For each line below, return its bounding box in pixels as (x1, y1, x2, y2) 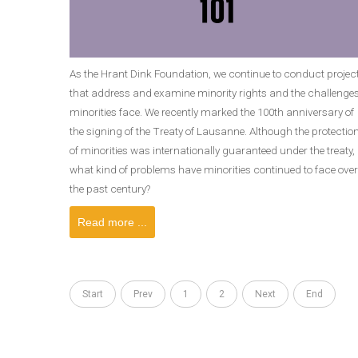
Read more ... (78, 216, 147, 229)
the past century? (70, 182, 150, 195)
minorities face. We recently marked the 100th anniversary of (70, 105, 354, 118)
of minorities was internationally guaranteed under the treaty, (70, 144, 355, 157)
